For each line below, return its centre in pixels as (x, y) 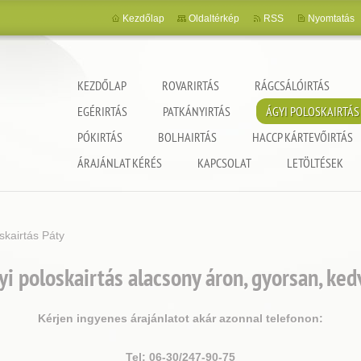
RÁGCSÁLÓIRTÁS (292, 85)
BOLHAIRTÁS (187, 137)
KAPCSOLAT (224, 163)
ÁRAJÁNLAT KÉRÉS (120, 163)
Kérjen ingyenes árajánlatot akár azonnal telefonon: (180, 318)
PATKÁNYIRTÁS (197, 111)
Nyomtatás (331, 19)
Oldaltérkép (214, 19)
